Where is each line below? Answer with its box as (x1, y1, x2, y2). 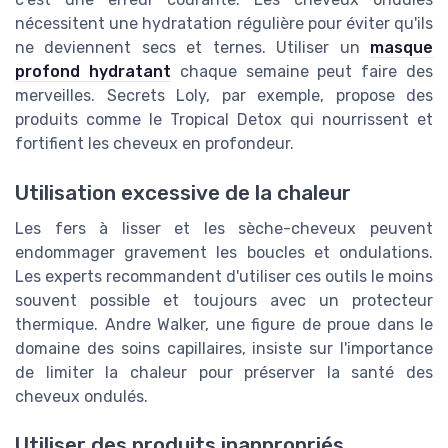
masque (370, 38, 433, 58)
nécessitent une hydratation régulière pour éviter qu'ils (15, 14, 433, 34)
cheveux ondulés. (15, 386, 148, 406)
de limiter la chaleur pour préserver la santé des (15, 362, 433, 382)
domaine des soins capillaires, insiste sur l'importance (15, 338, 433, 358)
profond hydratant (15, 62, 171, 82)
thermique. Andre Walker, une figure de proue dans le (15, 314, 433, 334)
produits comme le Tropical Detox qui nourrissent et (15, 110, 433, 130)
